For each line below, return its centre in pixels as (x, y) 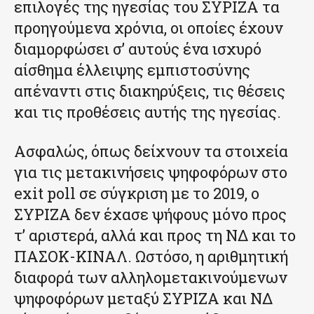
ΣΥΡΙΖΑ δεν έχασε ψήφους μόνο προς (150, 214)
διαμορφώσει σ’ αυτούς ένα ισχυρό (138, 48)
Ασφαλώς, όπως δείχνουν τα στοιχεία (151, 151)
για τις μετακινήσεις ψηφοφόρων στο (151, 172)
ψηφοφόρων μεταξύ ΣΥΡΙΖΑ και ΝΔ (143, 298)
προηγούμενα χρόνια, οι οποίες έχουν (149, 27)
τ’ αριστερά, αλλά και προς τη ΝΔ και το (155, 235)
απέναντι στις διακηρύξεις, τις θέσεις (150, 90)
